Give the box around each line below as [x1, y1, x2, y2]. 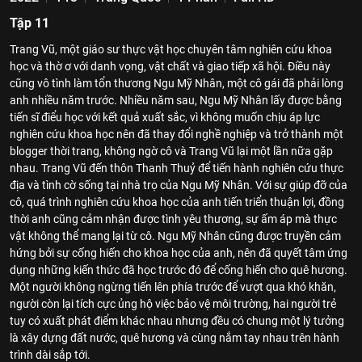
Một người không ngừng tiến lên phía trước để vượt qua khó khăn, [10, 280, 336, 293]
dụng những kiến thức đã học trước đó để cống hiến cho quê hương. [10, 263, 347, 276]
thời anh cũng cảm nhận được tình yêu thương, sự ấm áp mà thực [10, 213, 337, 225]
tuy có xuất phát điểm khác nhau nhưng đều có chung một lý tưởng [10, 314, 344, 327]
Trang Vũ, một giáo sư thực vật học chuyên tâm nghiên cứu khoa [10, 43, 332, 56]
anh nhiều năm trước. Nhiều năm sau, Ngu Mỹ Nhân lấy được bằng [10, 94, 342, 107]
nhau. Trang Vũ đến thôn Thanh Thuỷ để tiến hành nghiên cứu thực [10, 162, 343, 175]
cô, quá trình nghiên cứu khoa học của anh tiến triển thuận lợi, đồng [10, 196, 344, 208]
